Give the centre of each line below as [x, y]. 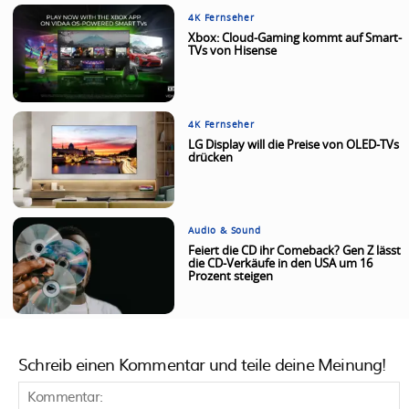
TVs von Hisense [233, 52]
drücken [211, 158]
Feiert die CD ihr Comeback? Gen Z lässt [295, 251]
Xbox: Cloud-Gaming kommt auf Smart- [295, 39]
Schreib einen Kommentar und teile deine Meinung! [202, 364]
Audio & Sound [225, 231]
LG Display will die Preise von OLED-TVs [294, 145]
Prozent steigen [231, 277]
